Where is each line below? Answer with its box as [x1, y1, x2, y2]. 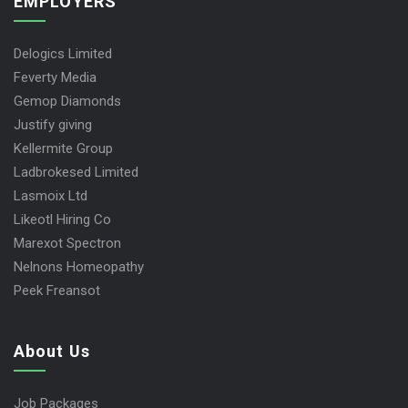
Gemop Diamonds [14, 93, 121, 109]
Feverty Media [14, 69, 97, 86]
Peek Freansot [14, 282, 100, 299]
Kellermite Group [14, 140, 113, 157]
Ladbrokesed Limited [14, 164, 138, 180]
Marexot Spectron [14, 235, 121, 251]
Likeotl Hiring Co [14, 211, 111, 228]
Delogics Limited [14, 46, 112, 62]
